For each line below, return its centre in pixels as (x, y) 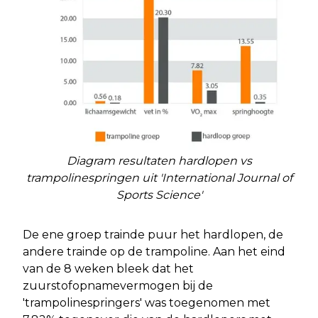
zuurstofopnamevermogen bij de (118, 286)
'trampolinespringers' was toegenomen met (147, 303)
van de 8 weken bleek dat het (108, 269)
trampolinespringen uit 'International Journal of (159, 178)
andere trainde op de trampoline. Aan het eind (154, 252)
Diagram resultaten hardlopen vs (159, 161)
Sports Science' (159, 195)
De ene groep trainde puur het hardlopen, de (153, 235)
